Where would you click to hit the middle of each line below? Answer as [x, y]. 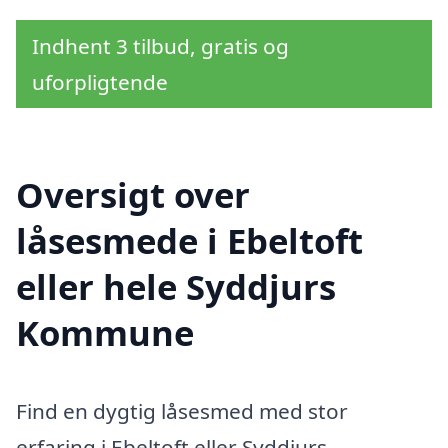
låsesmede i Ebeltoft [189, 241]
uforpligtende [100, 81]
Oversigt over [133, 195]
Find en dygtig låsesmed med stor [182, 411]
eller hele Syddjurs [176, 287]
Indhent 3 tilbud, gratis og [160, 45]
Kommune [105, 333]
